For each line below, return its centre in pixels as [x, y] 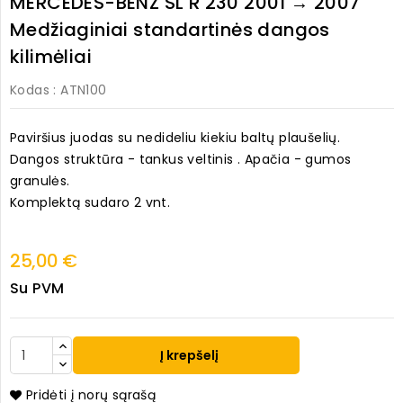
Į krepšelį [188, 356]
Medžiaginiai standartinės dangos [170, 30]
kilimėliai [51, 57]
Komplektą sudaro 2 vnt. [90, 203]
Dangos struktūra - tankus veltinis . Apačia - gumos [181, 160]
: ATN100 [80, 90]
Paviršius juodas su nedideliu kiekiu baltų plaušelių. [175, 138]
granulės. [40, 181]
